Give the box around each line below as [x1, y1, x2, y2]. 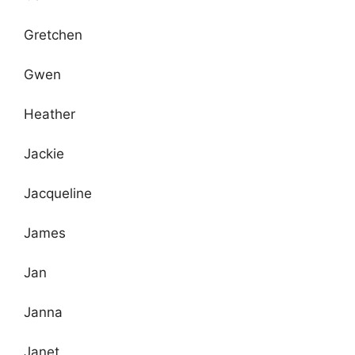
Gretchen [24, 26, 82, 43]
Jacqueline [24, 185, 92, 201]
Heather [24, 105, 75, 122]
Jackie [24, 145, 64, 162]
